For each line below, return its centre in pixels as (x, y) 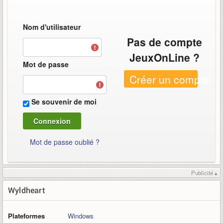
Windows (81, 216)
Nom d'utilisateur (52, 27)
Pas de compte (165, 42)
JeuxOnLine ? (165, 57)
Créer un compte (169, 79)
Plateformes (26, 216)
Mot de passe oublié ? (65, 142)
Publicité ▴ (204, 173)
